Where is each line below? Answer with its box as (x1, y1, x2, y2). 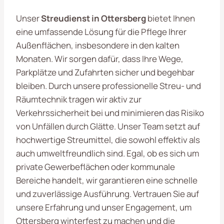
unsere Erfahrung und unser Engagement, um (16, 201, 191, 213)
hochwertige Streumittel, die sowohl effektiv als (16, 133, 200, 145)
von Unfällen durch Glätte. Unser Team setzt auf (16, 120, 200, 132)
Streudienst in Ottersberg (41, 12, 146, 24)
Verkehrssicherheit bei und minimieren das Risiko (16, 106, 204, 118)
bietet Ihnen (146, 12, 195, 24)
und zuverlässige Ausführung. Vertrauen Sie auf (16, 187, 199, 199)
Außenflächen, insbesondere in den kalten (16, 39, 179, 51)
